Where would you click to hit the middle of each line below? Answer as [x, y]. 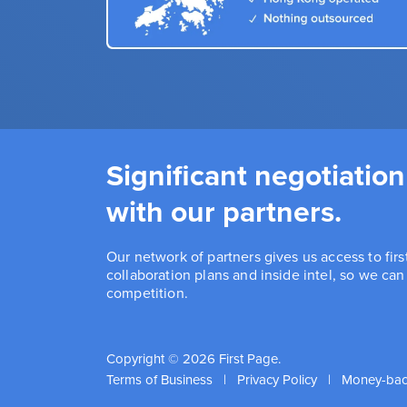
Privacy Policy [277, 379]
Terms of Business [159, 379]
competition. [147, 293]
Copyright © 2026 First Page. [194, 358]
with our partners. [224, 211]
